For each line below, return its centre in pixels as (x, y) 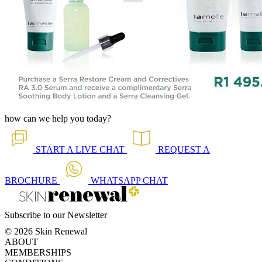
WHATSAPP (117, 180)
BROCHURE (31, 180)
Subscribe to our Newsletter (56, 215)
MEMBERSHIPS (38, 252)
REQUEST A (184, 149)
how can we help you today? (58, 118)
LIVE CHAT (100, 149)
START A (56, 149)
